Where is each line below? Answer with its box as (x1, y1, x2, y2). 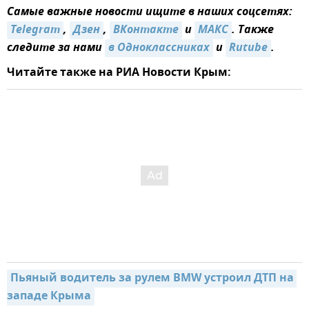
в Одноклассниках (108, 39, 210, 57)
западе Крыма (7, 287, 91, 306)
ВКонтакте (113, 21, 179, 39)
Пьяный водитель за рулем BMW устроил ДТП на (10, 269, 294, 288)
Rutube (229, 39, 268, 57)
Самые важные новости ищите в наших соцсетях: (7, 3, 292, 21)
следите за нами (7, 39, 105, 57)
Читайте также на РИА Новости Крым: (7, 63, 231, 82)
